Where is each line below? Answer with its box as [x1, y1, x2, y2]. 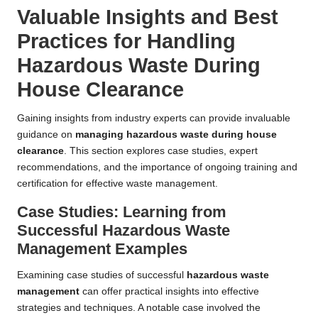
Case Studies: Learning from [17, 203, 226, 221]
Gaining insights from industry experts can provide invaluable [17, 113, 290, 124]
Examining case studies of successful [17, 270, 187, 281]
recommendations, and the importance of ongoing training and [17, 162, 297, 173]
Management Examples [17, 240, 187, 258]
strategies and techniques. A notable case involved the [17, 302, 261, 314]
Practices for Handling [17, 30, 236, 53]
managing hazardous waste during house [75, 129, 277, 141]
